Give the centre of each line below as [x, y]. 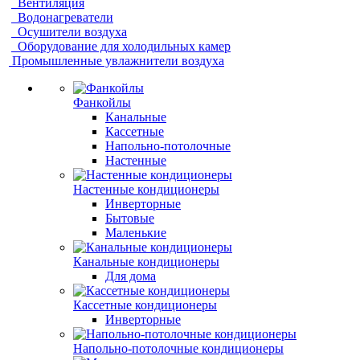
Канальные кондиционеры [146, 262]
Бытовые [130, 218]
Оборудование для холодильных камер [124, 46]
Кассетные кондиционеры [145, 305]
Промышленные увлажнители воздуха [118, 61]
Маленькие [136, 233]
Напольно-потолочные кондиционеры [178, 348]
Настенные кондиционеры [146, 189]
